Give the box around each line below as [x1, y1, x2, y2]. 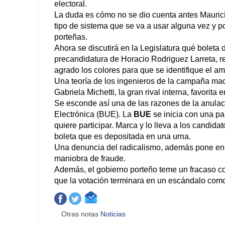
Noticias [100, 210, 128, 218]
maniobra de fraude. [54, 154, 126, 163]
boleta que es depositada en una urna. [54, 132, 191, 141]
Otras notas [61, 210, 101, 218]
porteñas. [54, 33, 87, 42]
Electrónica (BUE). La [54, 110, 134, 119]
